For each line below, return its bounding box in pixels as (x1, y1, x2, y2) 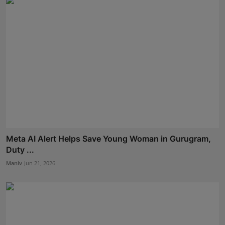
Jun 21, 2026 (24, 159, 55, 167)
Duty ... (6, 144, 34, 155)
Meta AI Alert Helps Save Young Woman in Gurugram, (6, 133, 211, 144)
